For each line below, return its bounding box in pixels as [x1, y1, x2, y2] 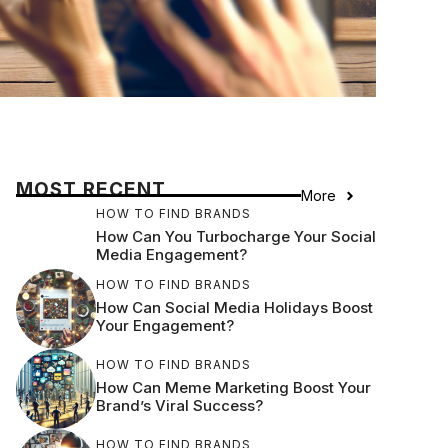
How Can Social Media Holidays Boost [96, 297, 373, 317]
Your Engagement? [96, 315, 234, 335]
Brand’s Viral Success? [96, 395, 263, 415]
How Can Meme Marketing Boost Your [96, 377, 371, 397]
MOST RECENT [16, 178, 166, 202]
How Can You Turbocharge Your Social [96, 227, 376, 247]
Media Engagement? [96, 245, 247, 265]
